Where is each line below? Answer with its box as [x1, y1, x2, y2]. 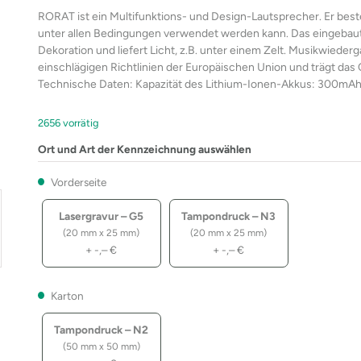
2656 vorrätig [38, 116, 99, 129]
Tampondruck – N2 [54, 322, 149, 336]
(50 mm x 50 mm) [62, 340, 140, 352]
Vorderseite [51, 175, 106, 189]
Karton [51, 288, 84, 302]
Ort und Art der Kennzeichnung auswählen [38, 142, 251, 156]
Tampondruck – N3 [181, 209, 276, 222]
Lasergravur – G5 [59, 209, 144, 222]
